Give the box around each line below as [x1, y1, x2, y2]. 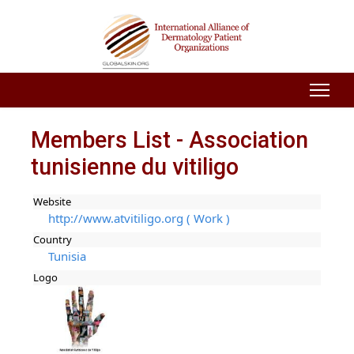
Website [33, 194, 72, 209]
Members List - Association [30, 126, 308, 153]
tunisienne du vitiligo [30, 153, 239, 180]
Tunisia [47, 248, 86, 265]
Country [33, 232, 73, 247]
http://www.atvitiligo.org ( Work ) [47, 210, 230, 227]
